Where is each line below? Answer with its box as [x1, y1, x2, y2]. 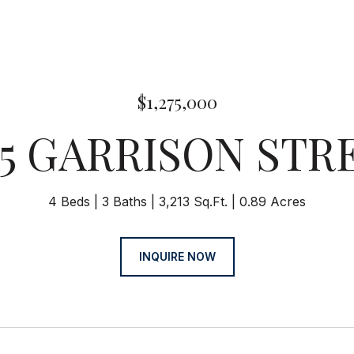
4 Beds [48, 194, 90, 209]
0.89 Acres [239, 194, 306, 209]
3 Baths [102, 194, 147, 209]
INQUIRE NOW [138, 250, 216, 263]
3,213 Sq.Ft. [159, 194, 228, 209]
